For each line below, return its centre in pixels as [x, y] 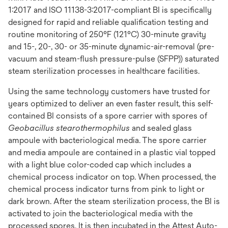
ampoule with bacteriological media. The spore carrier [107, 140]
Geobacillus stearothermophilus [69, 128]
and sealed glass [161, 128]
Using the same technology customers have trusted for [109, 91]
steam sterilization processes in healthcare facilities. [104, 71]
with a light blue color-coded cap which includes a [100, 165]
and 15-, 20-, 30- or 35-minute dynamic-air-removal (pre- [111, 47]
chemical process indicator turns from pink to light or [106, 189]
